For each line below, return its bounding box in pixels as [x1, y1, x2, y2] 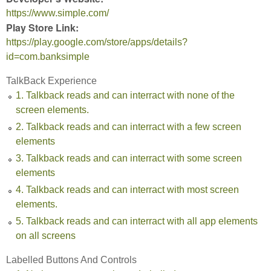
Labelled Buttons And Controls [6, 254, 137, 265]
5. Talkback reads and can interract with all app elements [16, 215, 258, 226]
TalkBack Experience [6, 75, 97, 86]
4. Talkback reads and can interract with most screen [16, 184, 239, 195]
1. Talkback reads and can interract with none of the [16, 90, 235, 100]
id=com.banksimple [6, 51, 90, 62]
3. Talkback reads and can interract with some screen [16, 152, 242, 163]
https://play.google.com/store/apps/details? [6, 36, 188, 47]
